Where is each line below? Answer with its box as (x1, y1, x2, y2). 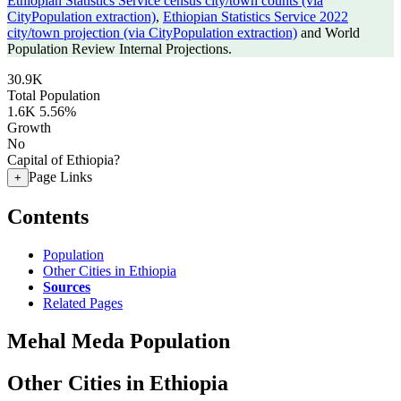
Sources (43, 278, 90, 294)
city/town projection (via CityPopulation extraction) (7, 25, 297, 40)
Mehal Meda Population (7, 328, 230, 353)
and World (297, 25, 360, 40)
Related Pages (43, 294, 123, 311)
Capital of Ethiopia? (7, 152, 120, 167)
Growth (7, 120, 51, 135)
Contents (7, 204, 89, 228)
